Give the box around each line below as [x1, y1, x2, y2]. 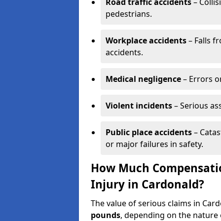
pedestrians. [106, 8, 152, 19]
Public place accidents [106, 127, 192, 138]
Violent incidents [106, 100, 172, 111]
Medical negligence [106, 74, 181, 84]
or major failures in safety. [106, 139, 203, 149]
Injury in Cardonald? [91, 177, 204, 192]
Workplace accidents [106, 35, 186, 46]
